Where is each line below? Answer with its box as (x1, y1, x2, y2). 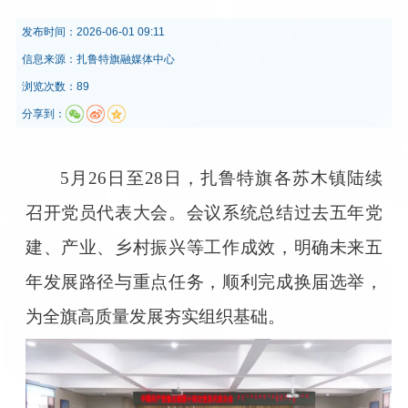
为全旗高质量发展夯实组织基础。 (25, 306, 285, 326)
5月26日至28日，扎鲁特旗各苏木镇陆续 (60, 168, 383, 188)
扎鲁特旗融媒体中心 (76, 52, 175, 66)
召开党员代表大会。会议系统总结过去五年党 (25, 202, 383, 222)
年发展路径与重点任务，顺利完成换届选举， (25, 271, 383, 291)
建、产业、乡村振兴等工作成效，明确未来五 (25, 237, 383, 257)
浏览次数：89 (21, 79, 89, 93)
